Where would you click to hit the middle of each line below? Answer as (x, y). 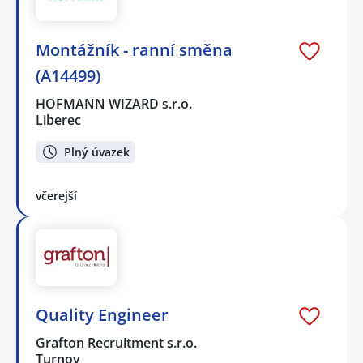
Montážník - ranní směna (134, 50)
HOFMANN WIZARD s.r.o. (115, 104)
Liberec (58, 120)
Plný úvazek (97, 152)
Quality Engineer (102, 315)
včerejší (56, 195)
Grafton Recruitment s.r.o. (117, 343)
